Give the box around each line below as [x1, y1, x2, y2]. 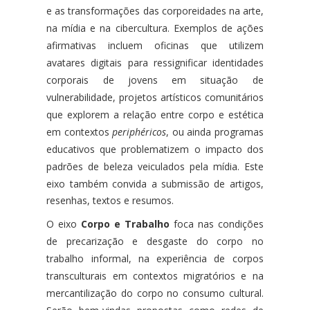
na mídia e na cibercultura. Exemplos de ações [46, 21, 264, 35]
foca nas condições [170, 217, 264, 230]
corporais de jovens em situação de [46, 73, 264, 86]
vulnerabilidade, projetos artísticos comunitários [46, 90, 264, 104]
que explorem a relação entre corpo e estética [46, 107, 264, 121]
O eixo [46, 217, 82, 230]
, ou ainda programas [166, 125, 264, 138]
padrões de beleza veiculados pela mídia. [46, 159, 239, 173]
